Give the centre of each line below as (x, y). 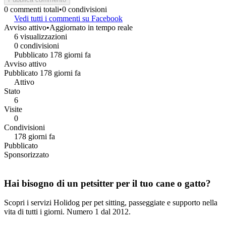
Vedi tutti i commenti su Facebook (68, 18)
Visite (13, 109)
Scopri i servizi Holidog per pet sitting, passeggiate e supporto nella (111, 203)
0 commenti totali (32, 9)
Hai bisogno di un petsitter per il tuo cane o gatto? (107, 183)
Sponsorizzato (26, 154)
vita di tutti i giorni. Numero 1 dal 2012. (67, 212)
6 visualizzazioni (41, 36)
